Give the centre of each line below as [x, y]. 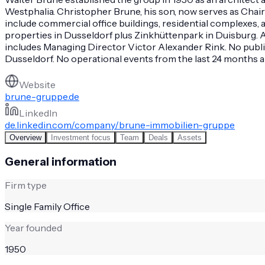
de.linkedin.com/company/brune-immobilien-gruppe [120, 125]
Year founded [33, 228]
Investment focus [81, 137]
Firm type [26, 185]
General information [61, 161]
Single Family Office [47, 207]
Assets [190, 137]
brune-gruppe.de [42, 96]
